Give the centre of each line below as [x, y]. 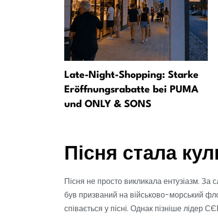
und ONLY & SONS [108, 105]
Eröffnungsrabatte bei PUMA [131, 90]
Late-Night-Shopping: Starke [131, 76]
